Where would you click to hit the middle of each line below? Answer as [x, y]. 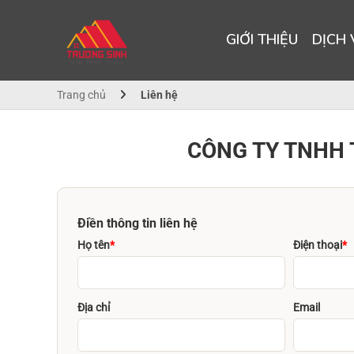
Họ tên [94, 245]
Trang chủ [81, 95]
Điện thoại [318, 245]
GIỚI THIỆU [262, 39]
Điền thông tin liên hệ [137, 223]
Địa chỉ [94, 307]
